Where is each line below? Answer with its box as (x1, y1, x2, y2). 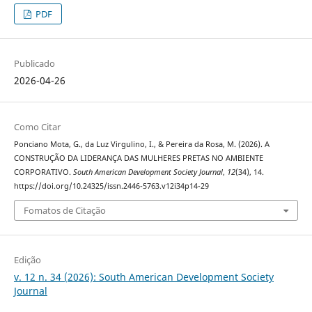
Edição (13, 253, 41, 267)
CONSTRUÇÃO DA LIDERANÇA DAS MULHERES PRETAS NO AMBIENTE (13, 153, 263, 163)
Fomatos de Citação (23, 204, 106, 217)
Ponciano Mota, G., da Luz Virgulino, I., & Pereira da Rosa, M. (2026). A (13, 139, 270, 149)
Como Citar (13, 120, 61, 133)
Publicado (13, 56, 55, 70)
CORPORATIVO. (13, 166, 73, 177)
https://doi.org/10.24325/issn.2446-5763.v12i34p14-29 (13, 180, 209, 191)
